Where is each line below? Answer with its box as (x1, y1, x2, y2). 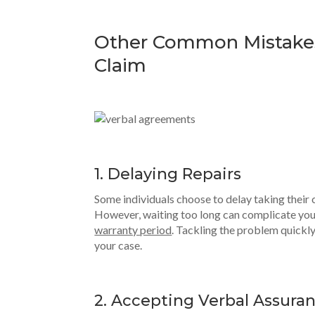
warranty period (94, 223, 172, 236)
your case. (94, 238, 143, 252)
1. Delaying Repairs (94, 165, 242, 184)
